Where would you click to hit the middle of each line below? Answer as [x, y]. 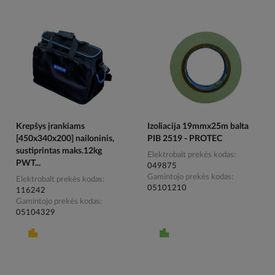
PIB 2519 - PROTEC [184, 139]
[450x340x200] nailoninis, [65, 139]
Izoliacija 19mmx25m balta [198, 127]
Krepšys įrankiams [51, 127]
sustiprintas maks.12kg [59, 151]
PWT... [29, 164]
